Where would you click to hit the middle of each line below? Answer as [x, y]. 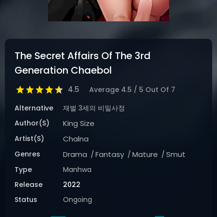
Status [26, 200]
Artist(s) [29, 139]
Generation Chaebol [63, 70]
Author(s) [32, 123]
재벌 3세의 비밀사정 [94, 108]
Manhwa [77, 170]
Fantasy [110, 154]
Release [29, 185]
